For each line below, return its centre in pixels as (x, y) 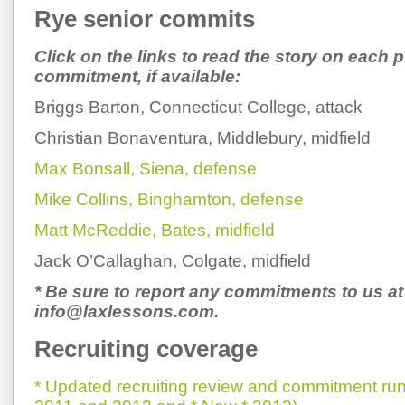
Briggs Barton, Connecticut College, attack (198, 107)
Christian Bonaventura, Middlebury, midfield (202, 137)
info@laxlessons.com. (127, 311)
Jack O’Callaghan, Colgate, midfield (173, 260)
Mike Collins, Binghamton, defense (169, 199)
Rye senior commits (145, 19)
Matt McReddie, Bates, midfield (155, 230)
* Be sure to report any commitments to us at (219, 291)
